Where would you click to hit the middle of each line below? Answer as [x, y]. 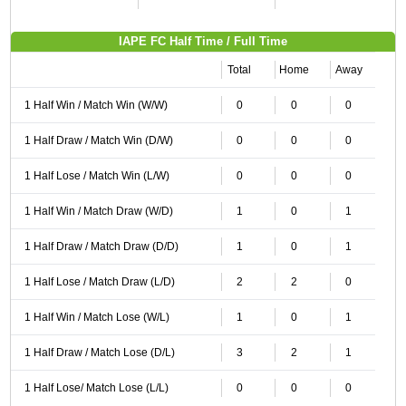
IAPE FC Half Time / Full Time [203, 41]
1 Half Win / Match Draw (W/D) [98, 211]
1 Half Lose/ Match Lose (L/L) [96, 388]
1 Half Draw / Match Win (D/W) [98, 140]
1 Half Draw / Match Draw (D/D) [101, 246]
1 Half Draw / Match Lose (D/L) [99, 353]
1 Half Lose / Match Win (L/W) [97, 176]
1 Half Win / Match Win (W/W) [96, 105]
